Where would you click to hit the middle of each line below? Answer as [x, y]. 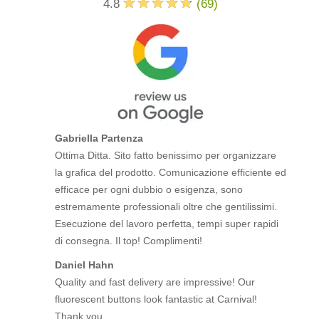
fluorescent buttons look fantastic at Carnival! [156, 299]
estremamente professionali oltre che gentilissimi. [166, 206]
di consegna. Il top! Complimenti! [129, 241]
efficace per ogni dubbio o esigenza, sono [149, 189]
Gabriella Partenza [99, 138]
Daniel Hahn [85, 265]
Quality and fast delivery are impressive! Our [155, 282]
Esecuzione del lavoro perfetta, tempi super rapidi [167, 224]
